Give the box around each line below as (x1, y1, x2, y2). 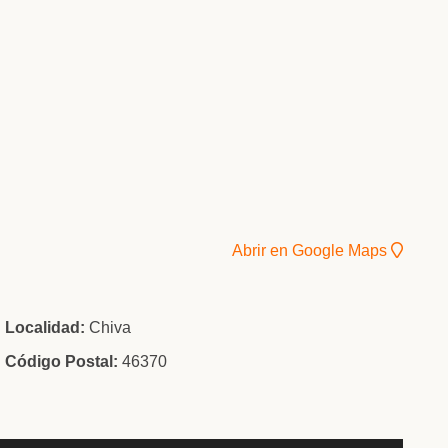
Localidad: (5, 318, 86, 336)
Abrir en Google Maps (231, 241, 391, 259)
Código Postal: (5, 352, 119, 370)
